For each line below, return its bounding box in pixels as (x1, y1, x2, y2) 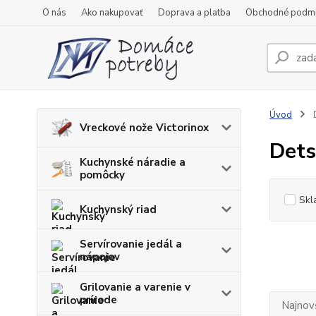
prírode (80, 293, 117, 307)
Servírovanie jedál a (80, 237, 182, 251)
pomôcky (80, 168, 125, 182)
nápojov (80, 250, 120, 264)
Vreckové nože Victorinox (80, 121, 209, 135)
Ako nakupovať (81, 6, 143, 19)
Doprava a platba (158, 6, 231, 19)
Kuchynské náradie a (80, 155, 186, 169)
